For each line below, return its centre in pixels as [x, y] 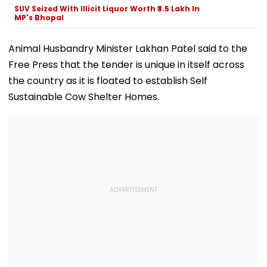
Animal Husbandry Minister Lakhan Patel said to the [128, 48]
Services [126, 13]
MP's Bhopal [39, 17]
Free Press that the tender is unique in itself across [126, 64]
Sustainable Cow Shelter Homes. [84, 97]
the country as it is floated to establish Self [108, 80]
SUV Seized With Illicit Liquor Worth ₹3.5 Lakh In [107, 8]
